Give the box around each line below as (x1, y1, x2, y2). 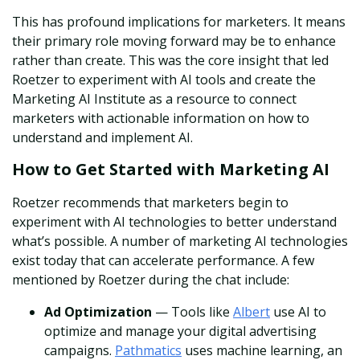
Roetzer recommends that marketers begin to (12, 194, 288, 212)
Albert (233, 303, 270, 321)
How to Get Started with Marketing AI (12, 158, 329, 181)
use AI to (270, 303, 326, 321)
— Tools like (152, 303, 233, 321)
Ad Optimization (44, 303, 152, 321)
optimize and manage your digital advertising (44, 322, 317, 341)
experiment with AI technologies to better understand (12, 213, 337, 231)
